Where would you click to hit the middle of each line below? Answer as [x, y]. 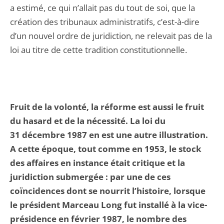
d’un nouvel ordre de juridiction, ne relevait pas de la [111, 36]
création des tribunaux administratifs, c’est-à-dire [105, 22]
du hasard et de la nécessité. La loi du [88, 121]
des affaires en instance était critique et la [97, 163]
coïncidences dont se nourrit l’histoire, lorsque [108, 191]
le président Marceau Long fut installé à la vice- [108, 205]
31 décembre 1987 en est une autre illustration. [109, 135]
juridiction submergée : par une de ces [90, 177]
